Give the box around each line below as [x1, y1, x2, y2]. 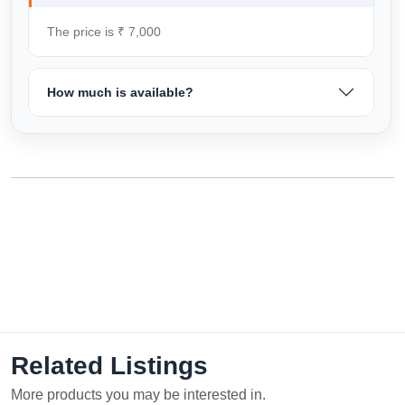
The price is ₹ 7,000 [47, 24, 161, 40]
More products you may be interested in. [11, 387, 266, 403]
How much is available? [47, 85, 193, 100]
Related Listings [11, 352, 208, 381]
